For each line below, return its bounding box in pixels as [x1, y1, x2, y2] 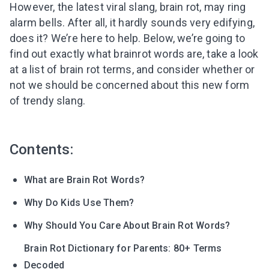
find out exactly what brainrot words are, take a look [10, 47, 259, 61]
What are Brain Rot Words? [24, 174, 145, 186]
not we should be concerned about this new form [10, 79, 250, 92]
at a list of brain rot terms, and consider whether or [10, 63, 255, 76]
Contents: [10, 141, 73, 159]
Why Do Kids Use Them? [24, 197, 134, 209]
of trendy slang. [10, 94, 86, 107]
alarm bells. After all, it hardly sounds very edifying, [10, 16, 255, 29]
